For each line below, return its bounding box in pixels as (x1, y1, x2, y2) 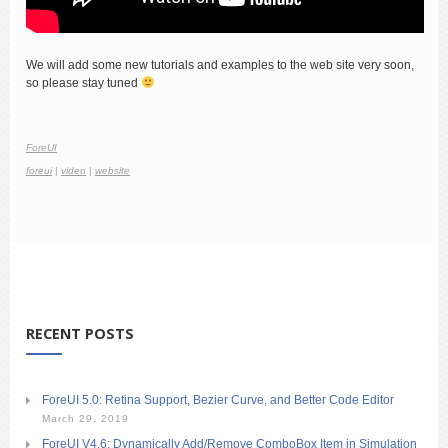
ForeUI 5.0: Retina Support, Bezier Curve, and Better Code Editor (42, 392, 394, 407)
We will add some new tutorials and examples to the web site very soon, (26, 57, 414, 72)
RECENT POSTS (26, 323, 134, 343)
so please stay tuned (26, 75, 141, 90)
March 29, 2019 (42, 412, 129, 424)
